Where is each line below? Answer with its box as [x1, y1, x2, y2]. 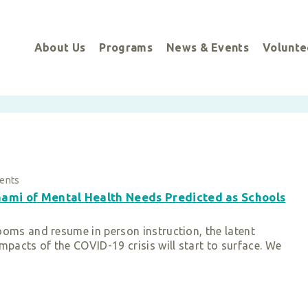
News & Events [166, 41, 250, 54]
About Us [34, 41, 86, 54]
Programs [99, 41, 153, 54]
